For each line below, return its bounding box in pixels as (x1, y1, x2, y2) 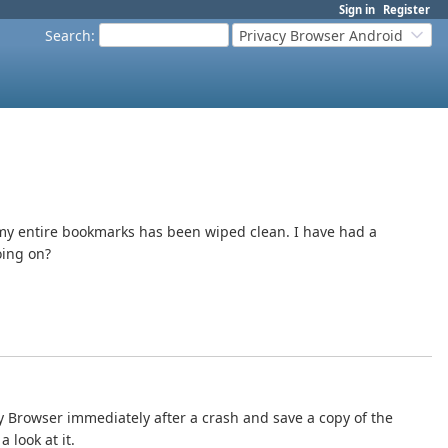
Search (45, 25, 91, 45)
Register (383, 2, 430, 17)
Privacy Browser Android (239, 25, 403, 45)
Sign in (339, 2, 375, 17)
